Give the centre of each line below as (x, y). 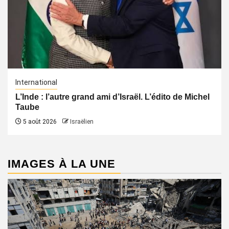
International (36, 82)
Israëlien (82, 122)
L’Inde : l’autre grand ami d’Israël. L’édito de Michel (112, 97)
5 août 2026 (39, 122)
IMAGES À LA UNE (62, 164)
